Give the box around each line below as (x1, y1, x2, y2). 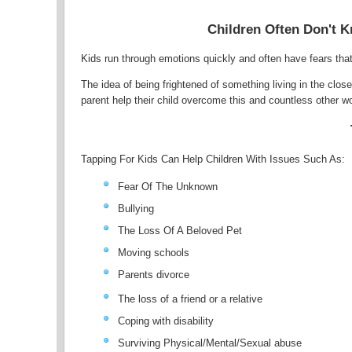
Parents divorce (118, 269, 190, 280)
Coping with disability (118, 315, 214, 327)
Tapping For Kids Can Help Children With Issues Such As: (81, 152, 346, 165)
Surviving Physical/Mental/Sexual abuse (118, 337, 302, 349)
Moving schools (118, 247, 190, 258)
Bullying (118, 203, 155, 214)
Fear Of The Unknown (118, 181, 218, 192)
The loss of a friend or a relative (118, 293, 263, 305)
